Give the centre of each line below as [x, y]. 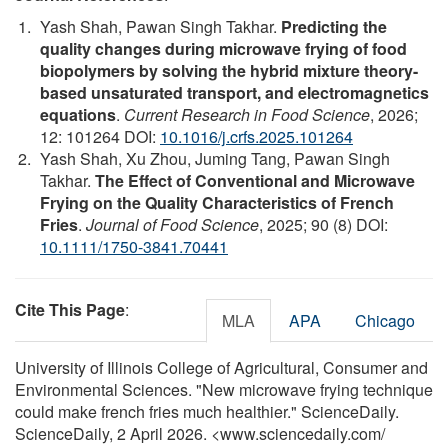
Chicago [385, 321]
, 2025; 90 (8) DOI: [323, 225]
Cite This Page [70, 310]
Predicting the [334, 27]
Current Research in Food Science [247, 115]
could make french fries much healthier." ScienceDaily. [207, 412]
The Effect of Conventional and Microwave [255, 181]
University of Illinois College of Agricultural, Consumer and [221, 368]
